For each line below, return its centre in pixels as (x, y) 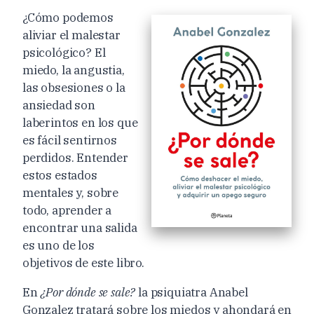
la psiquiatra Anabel (192, 292)
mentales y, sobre (71, 192)
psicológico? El (64, 52)
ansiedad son (59, 105)
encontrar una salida (80, 227)
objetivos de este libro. (83, 262)
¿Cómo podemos (68, 17)
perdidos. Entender (75, 157)
